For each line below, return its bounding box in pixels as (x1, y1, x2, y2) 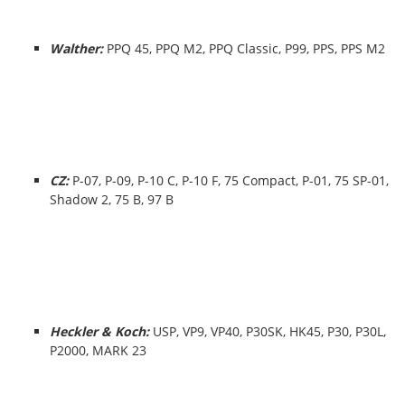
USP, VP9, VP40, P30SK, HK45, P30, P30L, (149, 323, 386, 340)
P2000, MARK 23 (50, 342, 146, 359)
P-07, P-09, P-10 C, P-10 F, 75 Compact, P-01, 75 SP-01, (72, 172, 389, 189)
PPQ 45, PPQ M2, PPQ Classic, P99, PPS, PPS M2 (107, 40, 389, 57)
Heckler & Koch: (50, 323, 149, 340)
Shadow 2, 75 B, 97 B (50, 191, 174, 208)
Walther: (50, 40, 107, 57)
